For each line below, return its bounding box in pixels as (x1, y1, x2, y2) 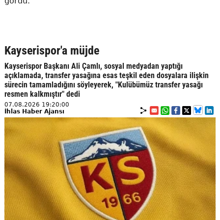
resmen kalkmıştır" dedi (4, 89, 80, 99)
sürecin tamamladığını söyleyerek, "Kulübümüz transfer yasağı (4, 80, 203, 89)
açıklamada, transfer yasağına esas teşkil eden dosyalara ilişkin (4, 71, 209, 80)
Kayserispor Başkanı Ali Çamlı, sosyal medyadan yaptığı (4, 61, 183, 71)
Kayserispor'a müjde (4, 44, 99, 57)
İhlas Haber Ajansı (4, 108, 64, 115)
